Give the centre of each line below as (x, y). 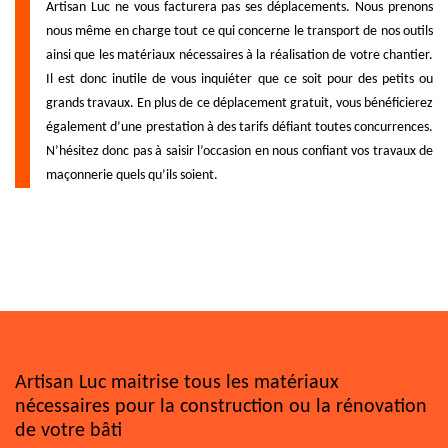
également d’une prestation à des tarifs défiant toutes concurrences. (239, 127)
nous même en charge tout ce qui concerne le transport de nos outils (239, 31)
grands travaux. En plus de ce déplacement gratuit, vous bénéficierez (239, 103)
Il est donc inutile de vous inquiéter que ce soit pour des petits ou (239, 79)
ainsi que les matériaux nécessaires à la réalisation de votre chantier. (239, 55)
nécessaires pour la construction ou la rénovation (221, 406)
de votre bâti (68, 430)
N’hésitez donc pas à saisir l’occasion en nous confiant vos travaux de (239, 151)
